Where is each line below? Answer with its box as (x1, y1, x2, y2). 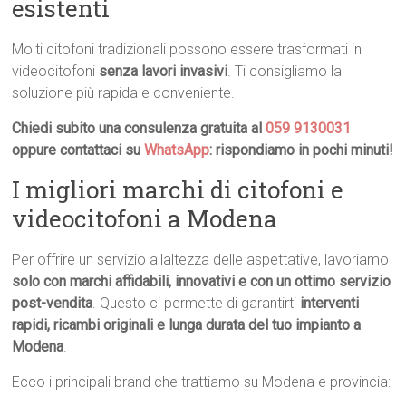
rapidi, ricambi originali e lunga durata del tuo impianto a (12, 316, 362, 334)
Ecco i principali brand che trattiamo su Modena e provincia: (12, 373, 391, 391)
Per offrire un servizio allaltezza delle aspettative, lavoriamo (12, 251, 390, 269)
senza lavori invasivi (99, 63, 228, 81)
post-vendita (12, 295, 93, 313)
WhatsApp (144, 141, 210, 159)
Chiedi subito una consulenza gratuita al (12, 120, 266, 138)
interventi (300, 295, 360, 313)
